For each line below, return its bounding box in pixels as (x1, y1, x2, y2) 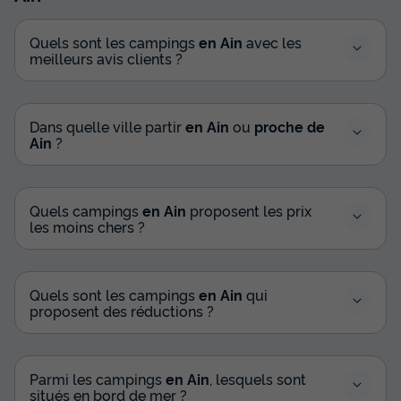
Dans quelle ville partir (30, 115, 185, 136)
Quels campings (30, 200, 142, 220)
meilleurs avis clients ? (30, 47, 183, 68)
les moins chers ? (30, 216, 145, 236)
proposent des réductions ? (30, 300, 214, 320)
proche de (254, 115, 325, 136)
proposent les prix (186, 200, 311, 220)
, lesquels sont (209, 368, 306, 388)
